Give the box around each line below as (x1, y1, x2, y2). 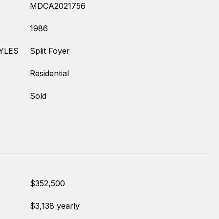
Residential (30, 68, 69, 78)
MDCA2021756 (30, 1, 86, 11)
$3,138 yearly (30, 201, 80, 211)
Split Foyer (30, 46, 70, 56)
